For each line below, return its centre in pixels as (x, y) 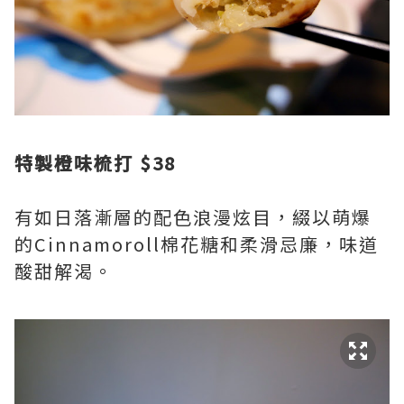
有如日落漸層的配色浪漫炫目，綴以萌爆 (193, 217)
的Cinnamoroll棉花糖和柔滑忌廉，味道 (197, 244)
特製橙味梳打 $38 (95, 163)
